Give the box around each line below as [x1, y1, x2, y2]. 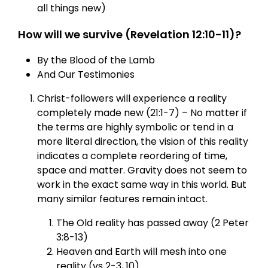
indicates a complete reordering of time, [37, 148, 228, 163]
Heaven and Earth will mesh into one [56, 244, 227, 258]
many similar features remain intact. [37, 191, 208, 206]
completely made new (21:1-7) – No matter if [37, 105, 248, 120]
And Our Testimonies [37, 67, 135, 81]
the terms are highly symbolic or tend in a [37, 120, 234, 134]
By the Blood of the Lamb [37, 53, 156, 67]
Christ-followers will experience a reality [37, 91, 227, 105]
